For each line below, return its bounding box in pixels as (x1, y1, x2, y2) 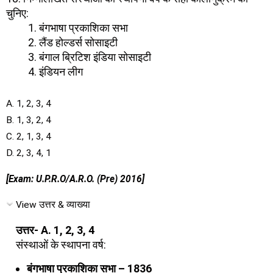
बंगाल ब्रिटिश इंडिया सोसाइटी (39, 51, 151, 63)
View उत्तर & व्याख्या (16, 199, 90, 210)
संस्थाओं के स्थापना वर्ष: (16, 238, 106, 251)
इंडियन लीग (39, 65, 83, 78)
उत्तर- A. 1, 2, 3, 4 (16, 223, 94, 236)
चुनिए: (6, 7, 29, 19)
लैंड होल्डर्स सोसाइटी (39, 36, 118, 49)
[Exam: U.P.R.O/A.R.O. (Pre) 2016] (6, 173, 144, 185)
